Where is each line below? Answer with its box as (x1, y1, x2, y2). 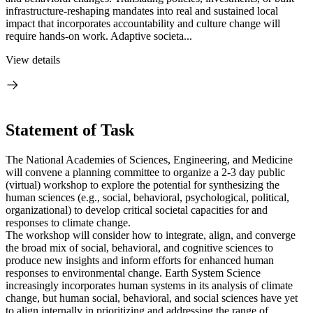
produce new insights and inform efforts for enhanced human (6, 254, 274, 266)
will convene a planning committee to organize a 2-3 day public (6, 166, 285, 178)
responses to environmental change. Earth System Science (6, 266, 261, 279)
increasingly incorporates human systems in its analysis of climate (6, 279, 293, 291)
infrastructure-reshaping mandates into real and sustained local (6, 5, 278, 17)
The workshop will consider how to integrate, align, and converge (6, 228, 296, 241)
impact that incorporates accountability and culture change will (6, 17, 280, 29)
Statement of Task (6, 120, 134, 139)
